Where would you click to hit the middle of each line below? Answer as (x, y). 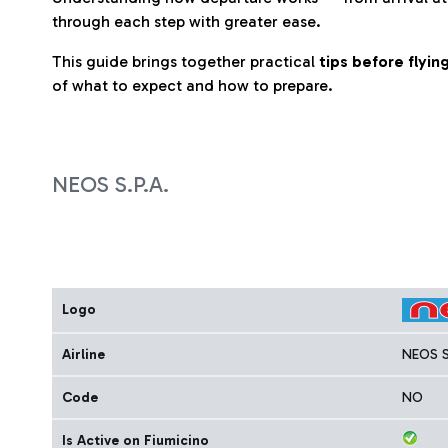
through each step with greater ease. (186, 21)
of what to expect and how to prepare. (192, 85)
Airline (83, 354)
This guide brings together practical (185, 61)
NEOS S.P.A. (110, 184)
